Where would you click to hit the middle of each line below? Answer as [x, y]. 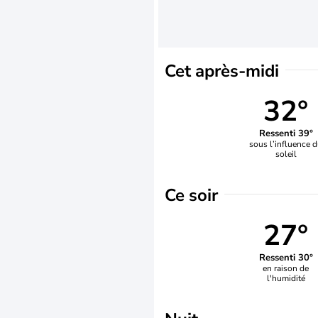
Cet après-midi [222, 71]
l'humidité [286, 278]
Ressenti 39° [286, 133]
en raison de [286, 268]
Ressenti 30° [286, 257]
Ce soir [191, 195]
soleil [286, 154]
